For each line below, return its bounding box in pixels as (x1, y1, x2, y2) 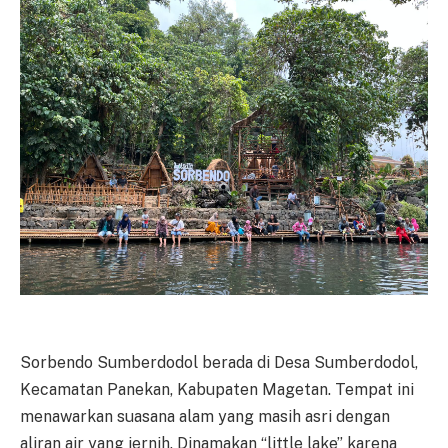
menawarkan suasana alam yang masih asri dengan (20, 406, 390, 426)
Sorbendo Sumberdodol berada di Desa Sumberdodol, (20, 352, 418, 372)
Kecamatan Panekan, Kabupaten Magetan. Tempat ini (20, 379, 414, 399)
